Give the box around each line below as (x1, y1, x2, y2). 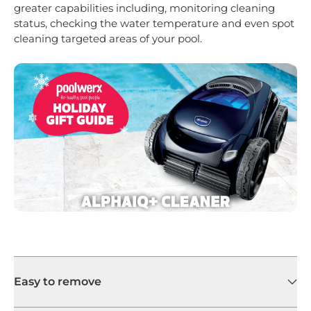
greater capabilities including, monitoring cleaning (14, 1, 275, 15)
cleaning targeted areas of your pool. (14, 32, 202, 46)
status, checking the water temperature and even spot (14, 17, 294, 31)
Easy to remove (14, 274, 101, 288)
